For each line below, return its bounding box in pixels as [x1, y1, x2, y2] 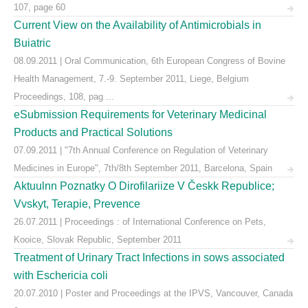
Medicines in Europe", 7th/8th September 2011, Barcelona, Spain [14, 163, 272, 173]
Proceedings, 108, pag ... [14, 91, 114, 102]
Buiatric [14, 37, 51, 49]
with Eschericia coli [14, 269, 108, 281]
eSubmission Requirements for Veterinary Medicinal [14, 109, 267, 120]
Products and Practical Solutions [14, 126, 173, 138]
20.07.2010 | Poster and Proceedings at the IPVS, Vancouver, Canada [14, 288, 293, 298]
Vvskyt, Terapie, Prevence [14, 198, 140, 210]
